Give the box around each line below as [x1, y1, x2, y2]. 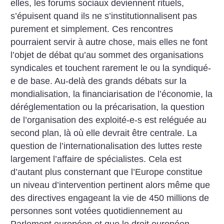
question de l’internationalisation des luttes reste [10, 141, 202, 151]
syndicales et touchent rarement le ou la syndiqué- [10, 63, 211, 73]
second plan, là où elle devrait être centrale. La [10, 128, 197, 138]
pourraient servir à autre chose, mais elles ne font [10, 37, 208, 47]
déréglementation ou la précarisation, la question [10, 102, 205, 112]
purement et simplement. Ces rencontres [10, 24, 173, 34]
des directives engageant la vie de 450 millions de [10, 193, 209, 203]
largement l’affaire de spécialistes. [10, 154, 149, 164]
